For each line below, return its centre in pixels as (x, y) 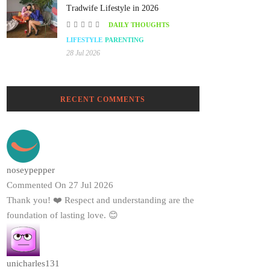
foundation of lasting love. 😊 (62, 215)
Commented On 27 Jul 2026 (60, 185)
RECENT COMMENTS (103, 100)
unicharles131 (33, 264)
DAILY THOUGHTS (139, 25)
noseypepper (31, 170)
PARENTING (124, 40)
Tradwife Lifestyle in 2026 (112, 8)
